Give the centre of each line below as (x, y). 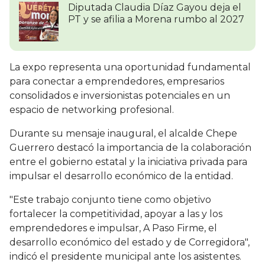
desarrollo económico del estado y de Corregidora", (130, 243)
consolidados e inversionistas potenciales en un (120, 96)
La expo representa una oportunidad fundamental (130, 67)
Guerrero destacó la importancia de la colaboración (130, 148)
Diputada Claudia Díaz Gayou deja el (155, 8)
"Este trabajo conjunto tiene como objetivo (110, 200)
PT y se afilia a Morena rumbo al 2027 (156, 20)
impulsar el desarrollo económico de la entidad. (122, 176)
